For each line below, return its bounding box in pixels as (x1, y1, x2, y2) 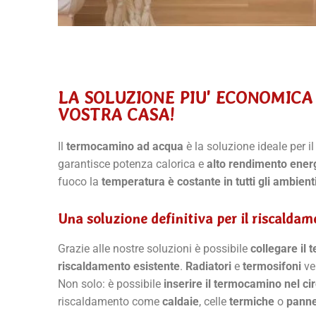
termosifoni (243, 260, 301, 273)
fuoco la (58, 175, 102, 188)
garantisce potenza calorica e (58, 157, 207, 171)
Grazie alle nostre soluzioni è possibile (58, 242, 250, 255)
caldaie (162, 295, 199, 308)
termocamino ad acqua (66, 140, 186, 153)
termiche (229, 295, 274, 308)
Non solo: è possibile (58, 277, 164, 291)
